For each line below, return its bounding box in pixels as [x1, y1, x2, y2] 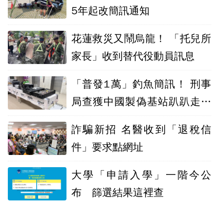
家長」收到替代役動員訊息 [71, 50, 195, 63]
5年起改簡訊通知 [71, 4, 150, 17]
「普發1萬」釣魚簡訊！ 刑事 [71, 78, 211, 90]
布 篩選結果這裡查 [71, 186, 164, 199]
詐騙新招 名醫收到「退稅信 [71, 123, 211, 136]
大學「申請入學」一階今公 [71, 169, 211, 181]
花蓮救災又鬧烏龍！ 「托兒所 [71, 32, 211, 45]
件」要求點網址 [71, 141, 143, 153]
